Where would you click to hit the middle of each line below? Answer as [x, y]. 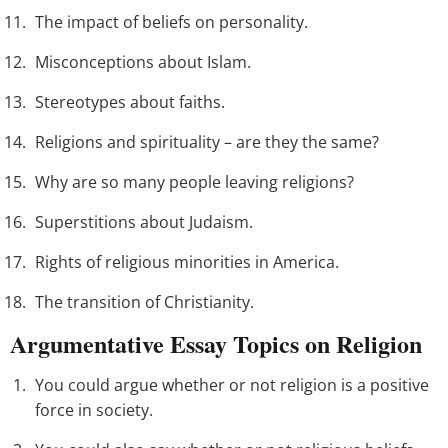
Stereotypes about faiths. [130, 102]
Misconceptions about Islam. [143, 62]
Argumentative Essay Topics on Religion [216, 344]
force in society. [94, 410]
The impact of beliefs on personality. [171, 22]
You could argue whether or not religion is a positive [232, 385]
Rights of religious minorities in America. [187, 262]
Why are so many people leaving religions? [194, 182]
